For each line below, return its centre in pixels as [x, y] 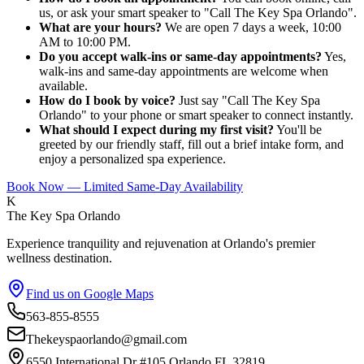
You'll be [298, 130]
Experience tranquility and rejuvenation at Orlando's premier [161, 244]
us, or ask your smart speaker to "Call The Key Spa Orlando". [198, 13]
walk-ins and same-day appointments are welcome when [184, 71]
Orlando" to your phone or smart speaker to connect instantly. [196, 115]
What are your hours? [100, 28]
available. [63, 86]
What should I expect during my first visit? [156, 130]
